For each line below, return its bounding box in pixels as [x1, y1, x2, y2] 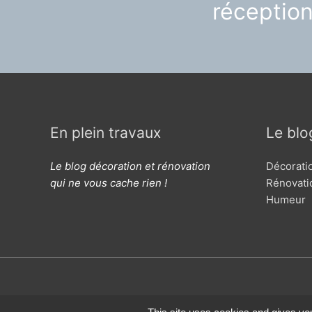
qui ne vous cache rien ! [50, 175, 167, 189]
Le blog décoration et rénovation [50, 159, 210, 173]
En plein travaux [50, 123, 161, 141]
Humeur [266, 192, 306, 206]
